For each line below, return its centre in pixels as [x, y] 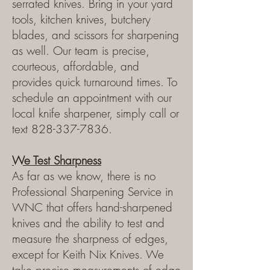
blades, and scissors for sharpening [96, 35]
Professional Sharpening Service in [93, 192]
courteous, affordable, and [76, 66]
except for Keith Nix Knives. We [88, 254]
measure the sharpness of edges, [90, 239]
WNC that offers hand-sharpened [92, 207]
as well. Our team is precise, [81, 51]
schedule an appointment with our [92, 98]
